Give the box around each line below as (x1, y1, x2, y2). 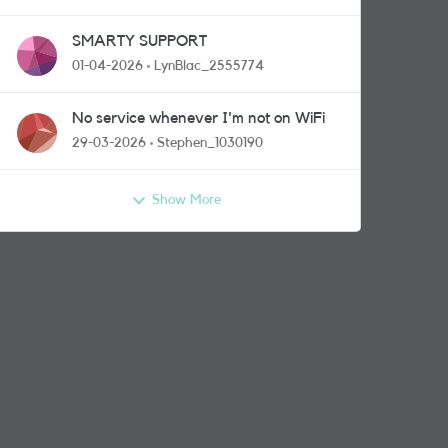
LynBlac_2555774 (154, 59, 264, 73)
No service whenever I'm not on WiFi (72, 110, 325, 126)
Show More (151, 193, 221, 207)
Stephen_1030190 (157, 136, 263, 150)
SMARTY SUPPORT (72, 33, 207, 49)
